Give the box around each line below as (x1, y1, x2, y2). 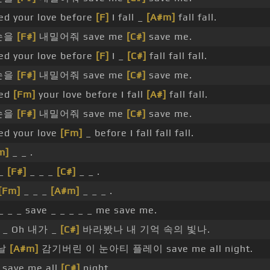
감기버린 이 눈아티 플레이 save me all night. (39, 243, 253, 255)
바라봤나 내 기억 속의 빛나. (80, 224, 210, 236)
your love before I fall (36, 89, 146, 101)
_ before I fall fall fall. (83, 127, 194, 139)
